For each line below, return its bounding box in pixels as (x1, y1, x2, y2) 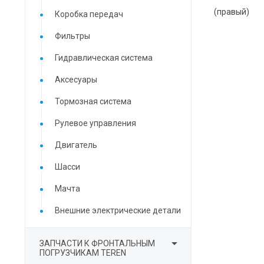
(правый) (214, 7, 249, 16)
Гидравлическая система (55, 53, 153, 62)
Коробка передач (55, 9, 123, 19)
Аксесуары (55, 75, 97, 84)
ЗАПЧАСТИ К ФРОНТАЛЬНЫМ (39, 239, 155, 248)
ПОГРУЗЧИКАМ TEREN (39, 248, 126, 258)
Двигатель (55, 140, 97, 150)
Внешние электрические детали (55, 206, 181, 215)
